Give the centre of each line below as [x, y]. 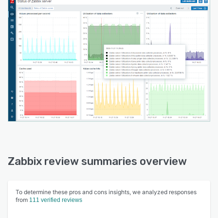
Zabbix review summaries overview [97, 162]
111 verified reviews [56, 200]
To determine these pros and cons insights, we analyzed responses [106, 192]
